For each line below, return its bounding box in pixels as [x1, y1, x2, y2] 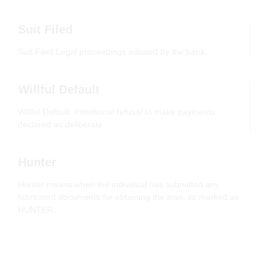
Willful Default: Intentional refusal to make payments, [18, 107, 217, 117]
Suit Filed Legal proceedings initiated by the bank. [18, 47, 207, 57]
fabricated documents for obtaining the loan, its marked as [18, 192, 239, 202]
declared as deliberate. [18, 119, 105, 130]
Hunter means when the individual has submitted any [18, 180, 219, 190]
